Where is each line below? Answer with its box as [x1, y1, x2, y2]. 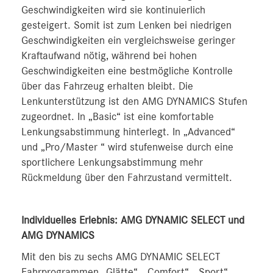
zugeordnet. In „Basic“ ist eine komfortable [21, 111, 214, 122]
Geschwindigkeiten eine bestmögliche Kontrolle [21, 65, 233, 77]
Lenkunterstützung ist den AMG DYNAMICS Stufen [21, 96, 247, 107]
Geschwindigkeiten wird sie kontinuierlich [21, 4, 205, 16]
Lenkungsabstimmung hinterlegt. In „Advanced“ [21, 126, 235, 138]
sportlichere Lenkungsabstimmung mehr [21, 157, 203, 168]
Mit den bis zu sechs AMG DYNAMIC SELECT [21, 251, 220, 263]
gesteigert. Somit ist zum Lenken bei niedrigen [21, 19, 232, 31]
